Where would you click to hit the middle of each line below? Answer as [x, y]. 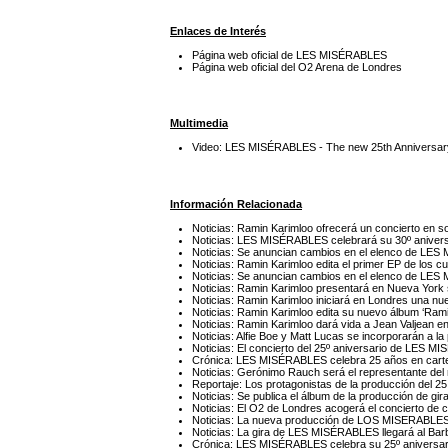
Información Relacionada [236, 204]
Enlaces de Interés [218, 30]
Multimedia [199, 123]
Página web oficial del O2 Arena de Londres [297, 66]
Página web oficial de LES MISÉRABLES [290, 54]
